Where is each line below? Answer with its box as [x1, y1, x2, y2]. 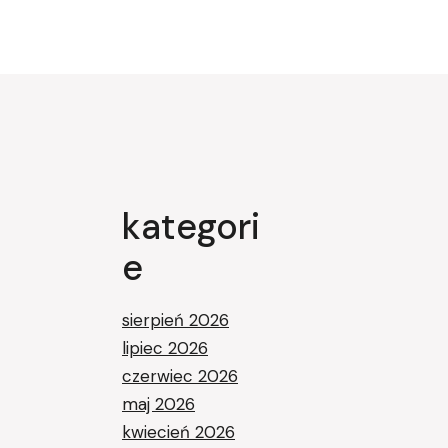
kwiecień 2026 [122, 421, 235, 443]
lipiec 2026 [122, 337, 208, 359]
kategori [122, 203, 260, 250]
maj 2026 [122, 393, 195, 415]
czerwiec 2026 [122, 365, 238, 387]
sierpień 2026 [122, 309, 229, 331]
